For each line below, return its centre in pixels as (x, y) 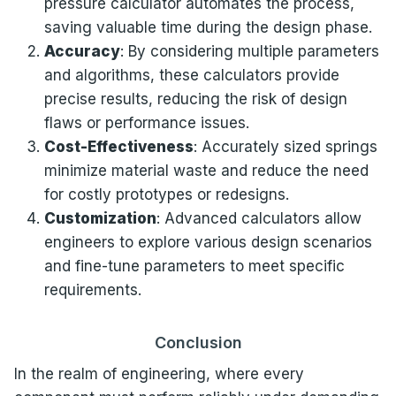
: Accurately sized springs (285, 146)
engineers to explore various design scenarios (208, 242)
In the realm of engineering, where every (159, 373)
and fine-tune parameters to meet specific (194, 266)
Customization (100, 218)
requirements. (92, 289)
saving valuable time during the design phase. (208, 27)
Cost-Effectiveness (118, 146)
